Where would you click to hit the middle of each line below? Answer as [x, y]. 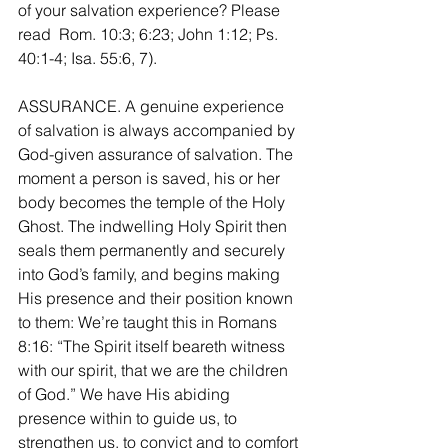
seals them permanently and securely [153, 249]
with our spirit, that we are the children [155, 369]
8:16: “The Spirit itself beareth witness [153, 345]
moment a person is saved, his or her [151, 177]
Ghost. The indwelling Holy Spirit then [154, 225]
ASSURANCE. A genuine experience [153, 105]
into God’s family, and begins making [151, 273]
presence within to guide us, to [129, 417]
